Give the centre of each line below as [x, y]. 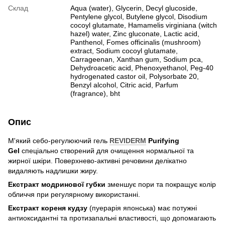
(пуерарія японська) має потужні [142, 208]
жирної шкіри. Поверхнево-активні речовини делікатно [97, 160]
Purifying [163, 140]
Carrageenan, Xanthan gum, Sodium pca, [137, 59]
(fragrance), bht [95, 93]
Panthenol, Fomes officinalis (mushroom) [136, 42]
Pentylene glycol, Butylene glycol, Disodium [139, 16]
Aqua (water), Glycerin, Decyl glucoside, [134, 8]
